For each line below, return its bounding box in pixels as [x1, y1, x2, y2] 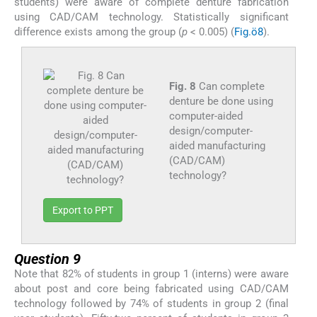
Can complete [195, 80, 265, 93]
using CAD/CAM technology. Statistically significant [14, 11, 289, 24]
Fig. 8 [168, 80, 196, 93]
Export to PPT [52, 204, 113, 217]
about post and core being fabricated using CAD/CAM [14, 282, 289, 296]
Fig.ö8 [234, 25, 263, 39]
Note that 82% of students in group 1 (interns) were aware [14, 267, 289, 281]
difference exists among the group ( [14, 25, 182, 39]
